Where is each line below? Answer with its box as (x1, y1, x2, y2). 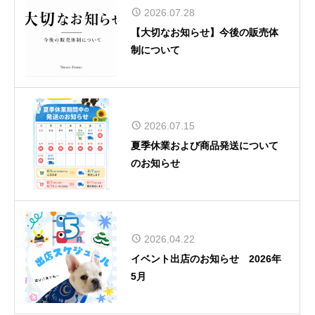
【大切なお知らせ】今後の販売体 (131, 26, 278, 38)
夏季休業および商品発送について (131, 139, 278, 151)
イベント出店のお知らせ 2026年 (131, 252, 281, 264)
